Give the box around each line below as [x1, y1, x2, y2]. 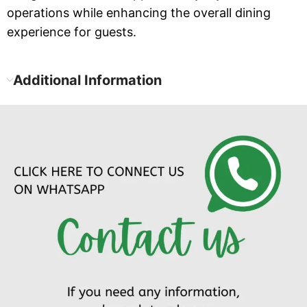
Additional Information [13, 72, 162, 89]
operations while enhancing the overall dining [7, 5, 271, 21]
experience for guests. [7, 25, 136, 40]
